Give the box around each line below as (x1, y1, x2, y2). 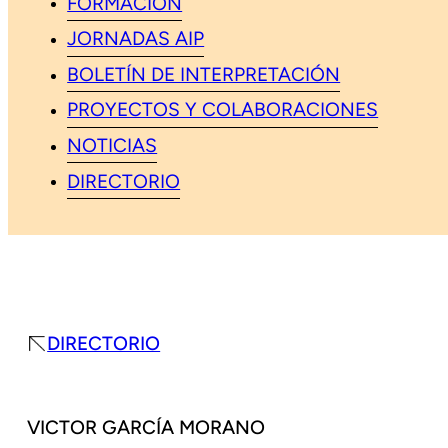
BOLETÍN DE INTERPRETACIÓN (67, 66, 341, 86)
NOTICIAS (67, 137, 158, 157)
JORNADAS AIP (67, 30, 205, 50)
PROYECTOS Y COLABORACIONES (67, 102, 379, 122)
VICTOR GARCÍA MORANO (27, 420, 266, 440)
